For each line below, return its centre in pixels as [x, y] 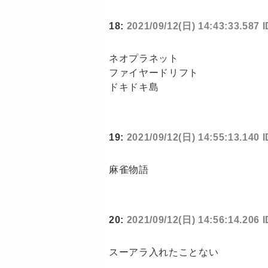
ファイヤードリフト [154, 73]
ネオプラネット [144, 59]
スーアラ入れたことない [164, 252]
